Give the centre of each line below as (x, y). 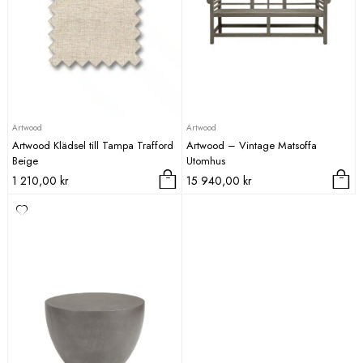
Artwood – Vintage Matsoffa (251, 145)
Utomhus (205, 160)
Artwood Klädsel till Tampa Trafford (93, 145)
